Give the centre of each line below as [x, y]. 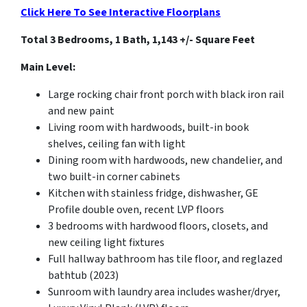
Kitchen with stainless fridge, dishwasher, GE [153, 194]
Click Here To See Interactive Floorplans [121, 13]
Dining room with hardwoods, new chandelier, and [165, 161]
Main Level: [48, 67]
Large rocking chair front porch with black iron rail [166, 95]
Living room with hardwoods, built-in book [148, 128]
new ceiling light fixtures [106, 243]
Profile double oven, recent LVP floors [136, 210]
